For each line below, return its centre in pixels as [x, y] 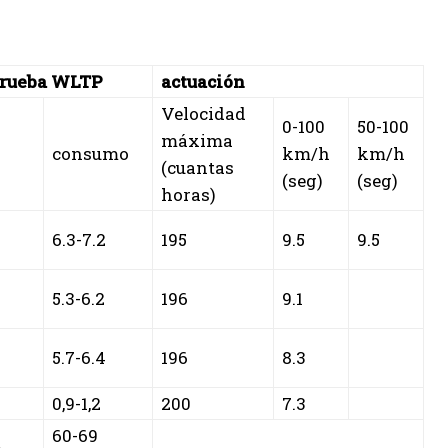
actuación [203, 81]
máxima [197, 140]
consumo [90, 153]
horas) [188, 194]
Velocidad [203, 113]
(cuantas [197, 167]
